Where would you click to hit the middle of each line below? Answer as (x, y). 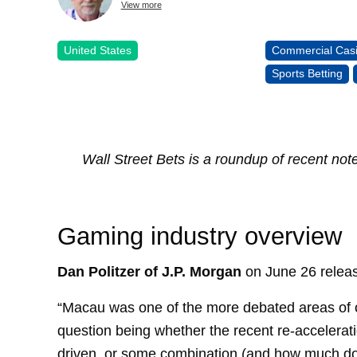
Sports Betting (308, 74)
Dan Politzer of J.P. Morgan (149, 272)
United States (98, 50)
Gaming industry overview (200, 237)
